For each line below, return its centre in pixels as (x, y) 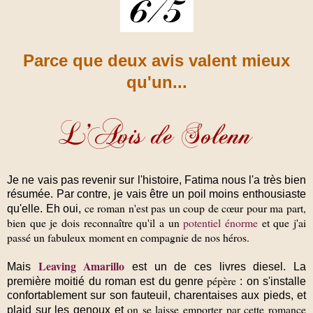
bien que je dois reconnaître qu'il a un (95, 222)
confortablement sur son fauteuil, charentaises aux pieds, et (156, 295)
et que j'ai (282, 222)
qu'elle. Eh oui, (46, 208)
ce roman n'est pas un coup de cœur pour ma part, (195, 208)
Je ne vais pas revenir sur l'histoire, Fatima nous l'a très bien (156, 180)
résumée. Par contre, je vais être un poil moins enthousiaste (156, 194)
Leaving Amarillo (78, 265)
